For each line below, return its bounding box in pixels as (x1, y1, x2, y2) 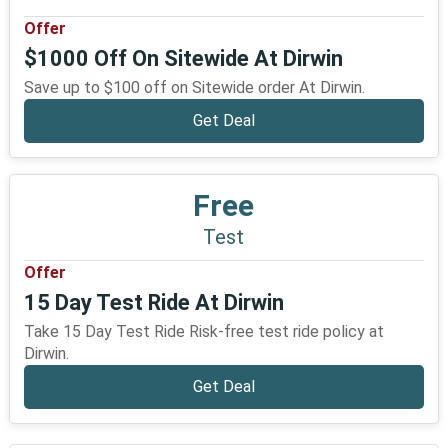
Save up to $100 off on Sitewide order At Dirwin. (23, 78, 365, 97)
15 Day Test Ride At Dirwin (23, 290, 284, 315)
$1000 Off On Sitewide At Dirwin (23, 46, 343, 71)
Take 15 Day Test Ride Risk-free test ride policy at (23, 322, 384, 341)
